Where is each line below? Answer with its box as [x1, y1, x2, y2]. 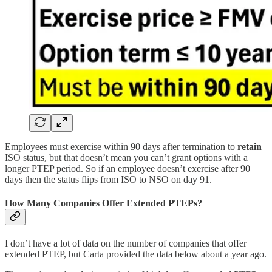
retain [237, 141, 262, 152]
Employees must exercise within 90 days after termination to [5, 141, 237, 152]
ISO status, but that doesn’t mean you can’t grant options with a [5, 152, 248, 163]
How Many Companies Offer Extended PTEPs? [5, 197, 202, 208]
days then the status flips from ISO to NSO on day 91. [5, 174, 212, 185]
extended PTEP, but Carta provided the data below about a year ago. [5, 249, 267, 260]
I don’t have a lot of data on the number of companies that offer [5, 238, 246, 249]
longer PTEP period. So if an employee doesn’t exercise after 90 [5, 163, 250, 174]
